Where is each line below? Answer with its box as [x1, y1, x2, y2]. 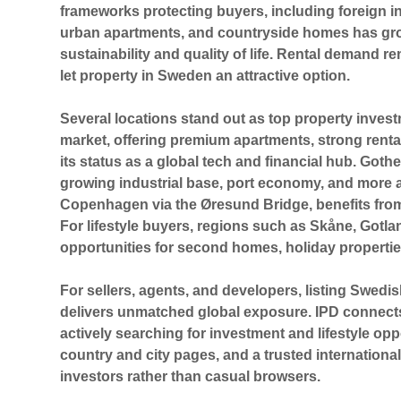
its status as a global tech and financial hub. [60, 154, 361, 170]
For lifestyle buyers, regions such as [60, 218, 311, 235]
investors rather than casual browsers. [60, 369, 321, 385]
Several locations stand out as [60, 111, 269, 127]
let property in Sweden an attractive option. [60, 68, 351, 84]
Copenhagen [60, 197, 149, 213]
